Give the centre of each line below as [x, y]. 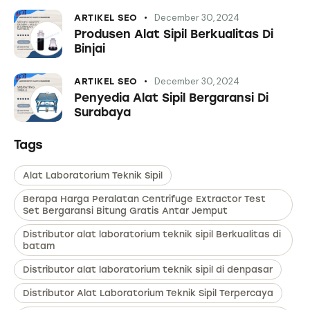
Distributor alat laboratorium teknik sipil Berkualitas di [152, 235]
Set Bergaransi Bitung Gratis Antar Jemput [125, 211]
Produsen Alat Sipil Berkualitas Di [174, 34]
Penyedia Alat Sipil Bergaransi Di [171, 98]
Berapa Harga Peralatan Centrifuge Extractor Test [144, 199]
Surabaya [102, 112]
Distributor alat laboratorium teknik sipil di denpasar [148, 270]
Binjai [90, 48]
